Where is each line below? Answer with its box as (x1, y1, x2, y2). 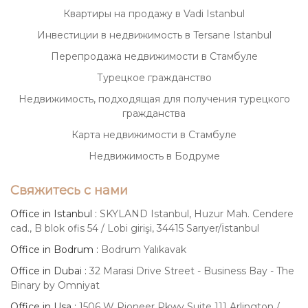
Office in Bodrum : (10, 243, 98, 256)
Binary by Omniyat (10, 278, 100, 291)
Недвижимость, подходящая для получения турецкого (18, 92, 290, 105)
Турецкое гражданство (96, 71, 212, 84)
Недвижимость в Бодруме (88, 149, 220, 162)
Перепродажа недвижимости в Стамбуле (50, 49, 258, 63)
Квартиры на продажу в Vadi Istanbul (63, 7, 245, 20)
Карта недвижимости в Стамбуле (71, 128, 236, 141)
